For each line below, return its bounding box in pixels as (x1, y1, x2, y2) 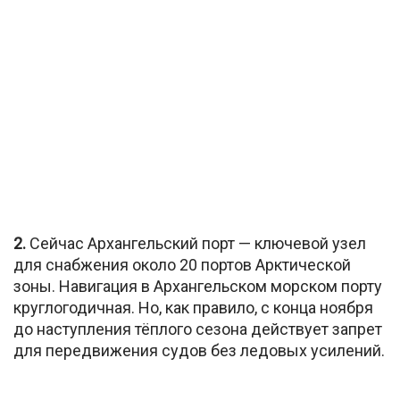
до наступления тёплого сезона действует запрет (13, 319, 382, 338)
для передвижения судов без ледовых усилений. (13, 340, 385, 360)
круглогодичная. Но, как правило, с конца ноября (13, 297, 373, 317)
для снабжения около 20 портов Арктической (13, 254, 351, 274)
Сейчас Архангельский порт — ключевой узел (26, 233, 366, 253)
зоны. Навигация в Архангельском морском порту (13, 276, 382, 296)
